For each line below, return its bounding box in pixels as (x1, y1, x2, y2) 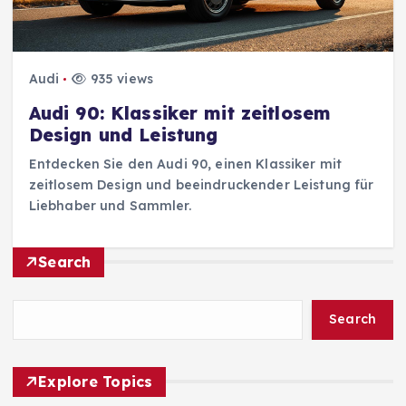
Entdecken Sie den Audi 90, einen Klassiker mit (28, 156, 343, 173)
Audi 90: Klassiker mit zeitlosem (28, 102, 332, 125)
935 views (86, 71, 153, 88)
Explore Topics (38, 372, 153, 391)
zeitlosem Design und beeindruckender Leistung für (28, 177, 374, 194)
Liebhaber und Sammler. (28, 198, 191, 215)
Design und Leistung (28, 124, 218, 147)
